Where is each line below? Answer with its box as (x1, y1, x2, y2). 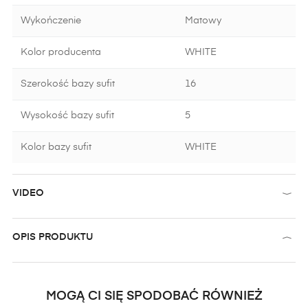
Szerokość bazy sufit (21, 79, 115, 89)
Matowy (185, 16, 221, 25)
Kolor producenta (21, 47, 101, 57)
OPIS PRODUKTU (12, 232, 93, 242)
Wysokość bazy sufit (21, 111, 114, 120)
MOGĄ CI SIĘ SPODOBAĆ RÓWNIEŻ (45, 290, 263, 302)
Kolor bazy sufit (21, 142, 91, 152)
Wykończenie (21, 16, 81, 25)
